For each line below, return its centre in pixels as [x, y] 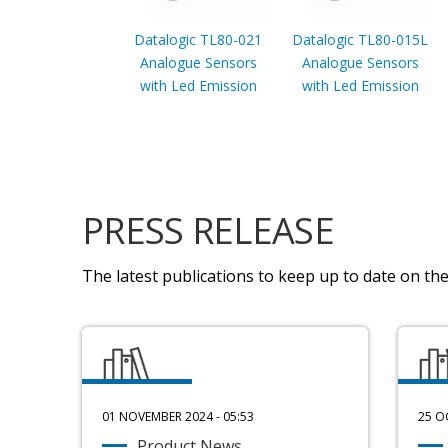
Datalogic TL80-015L [360, 39]
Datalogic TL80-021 [198, 39]
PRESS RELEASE [208, 230]
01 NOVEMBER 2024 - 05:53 [178, 417]
